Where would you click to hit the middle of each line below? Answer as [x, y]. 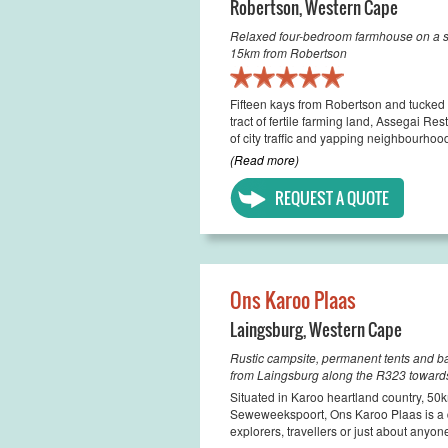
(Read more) [264, 159]
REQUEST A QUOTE [331, 198]
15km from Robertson [288, 52]
